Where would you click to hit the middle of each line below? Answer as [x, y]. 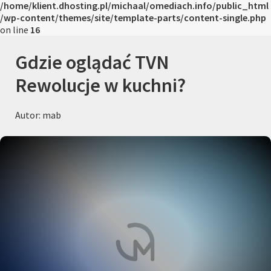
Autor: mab [38, 115]
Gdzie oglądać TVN [92, 62]
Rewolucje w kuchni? [100, 85]
